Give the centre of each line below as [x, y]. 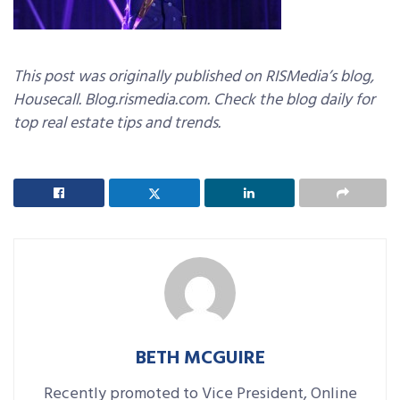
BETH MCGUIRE [200, 358]
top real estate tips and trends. [117, 123]
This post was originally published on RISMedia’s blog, [194, 77]
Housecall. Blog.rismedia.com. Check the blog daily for [194, 100]
